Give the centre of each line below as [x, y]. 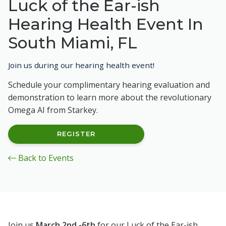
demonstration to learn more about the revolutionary [110, 97]
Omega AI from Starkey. [53, 110]
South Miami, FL [73, 42]
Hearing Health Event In [106, 24]
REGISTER [76, 134]
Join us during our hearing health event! [81, 65]
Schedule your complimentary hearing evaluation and [109, 85]
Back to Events [45, 158]
